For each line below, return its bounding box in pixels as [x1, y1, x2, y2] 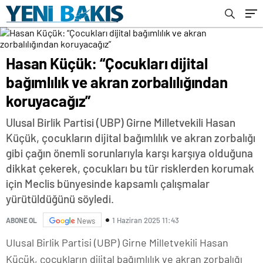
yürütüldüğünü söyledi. [6, 192, 114, 205]
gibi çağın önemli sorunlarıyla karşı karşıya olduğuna [6, 146, 253, 160]
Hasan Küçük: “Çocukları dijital [6, 54, 208, 72]
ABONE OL [6, 215, 37, 224]
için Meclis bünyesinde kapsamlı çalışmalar [6, 177, 210, 190]
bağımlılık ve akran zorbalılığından [6, 73, 228, 91]
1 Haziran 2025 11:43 [112, 215, 179, 225]
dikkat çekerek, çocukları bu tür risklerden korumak [6, 161, 254, 175]
